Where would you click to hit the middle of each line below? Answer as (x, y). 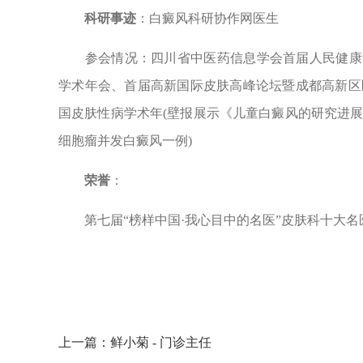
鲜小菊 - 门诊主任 (161, 342)
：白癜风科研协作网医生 (207, 18)
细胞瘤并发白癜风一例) (125, 141)
